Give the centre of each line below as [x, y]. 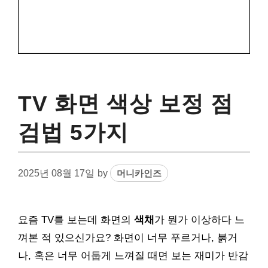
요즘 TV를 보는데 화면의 [76, 220]
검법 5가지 [73, 132]
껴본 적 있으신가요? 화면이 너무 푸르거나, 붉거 [128, 238]
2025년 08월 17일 [56, 173]
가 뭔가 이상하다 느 [200, 220]
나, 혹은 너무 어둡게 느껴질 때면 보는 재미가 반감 [133, 256]
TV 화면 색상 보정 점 [126, 103]
